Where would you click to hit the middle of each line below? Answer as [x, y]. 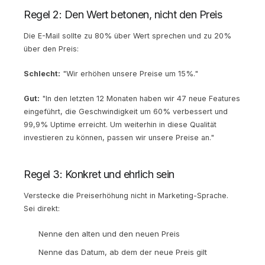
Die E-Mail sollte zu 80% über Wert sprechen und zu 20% [127, 35]
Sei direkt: [42, 208]
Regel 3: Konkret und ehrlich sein [99, 174]
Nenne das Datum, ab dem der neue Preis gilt [123, 252]
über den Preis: [51, 49]
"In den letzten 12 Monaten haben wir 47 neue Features [140, 98]
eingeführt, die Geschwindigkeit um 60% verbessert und [126, 111]
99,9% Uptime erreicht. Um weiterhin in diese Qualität [120, 124]
